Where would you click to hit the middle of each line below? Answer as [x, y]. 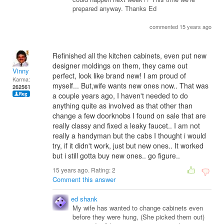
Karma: [21, 79]
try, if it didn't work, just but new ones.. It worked [128, 145]
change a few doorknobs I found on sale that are [129, 115]
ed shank [84, 199]
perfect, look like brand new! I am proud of [119, 75]
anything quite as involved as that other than [122, 105]
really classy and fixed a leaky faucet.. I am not [126, 125]
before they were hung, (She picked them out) [138, 217]
